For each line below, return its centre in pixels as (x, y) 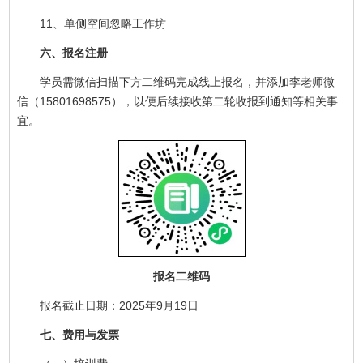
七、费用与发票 (80, 334)
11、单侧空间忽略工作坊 (103, 23)
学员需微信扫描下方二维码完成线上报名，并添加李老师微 (188, 81)
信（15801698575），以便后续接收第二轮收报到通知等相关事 (178, 101)
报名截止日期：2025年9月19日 (120, 305)
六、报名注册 (74, 52)
